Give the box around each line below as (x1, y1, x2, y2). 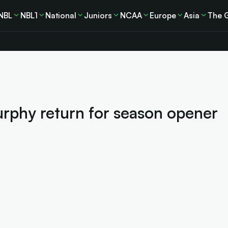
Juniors (84, 10, 112, 20)
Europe (150, 10, 177, 20)
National (45, 10, 77, 20)
